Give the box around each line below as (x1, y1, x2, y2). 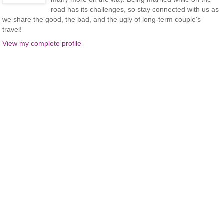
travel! (2, 25, 22, 34)
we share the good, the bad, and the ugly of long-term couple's (2, 15, 201, 24)
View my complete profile (2, 39, 81, 47)
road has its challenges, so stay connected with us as (50, 5, 219, 14)
